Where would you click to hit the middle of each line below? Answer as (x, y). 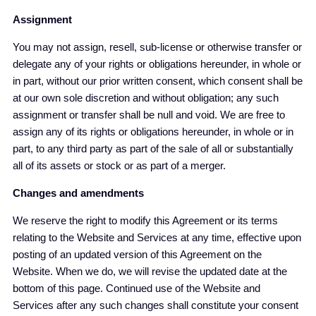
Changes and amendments (78, 193)
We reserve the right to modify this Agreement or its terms (145, 220)
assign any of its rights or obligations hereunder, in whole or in (153, 132)
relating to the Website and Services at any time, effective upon (157, 237)
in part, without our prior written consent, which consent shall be (158, 81)
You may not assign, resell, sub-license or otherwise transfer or (157, 47)
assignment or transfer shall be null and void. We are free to (149, 115)
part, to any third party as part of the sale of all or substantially (153, 148)
